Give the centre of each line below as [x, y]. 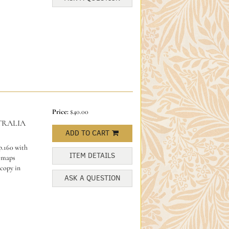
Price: [61, 111]
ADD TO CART [88, 133]
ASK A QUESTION [92, 178]
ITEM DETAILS [92, 155]
